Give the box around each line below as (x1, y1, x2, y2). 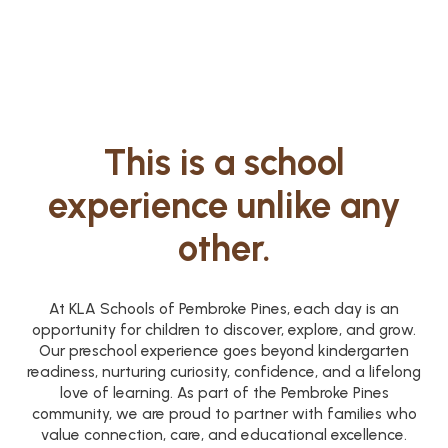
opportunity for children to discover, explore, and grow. (32, 319, 416, 339)
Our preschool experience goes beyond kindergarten (39, 340, 409, 360)
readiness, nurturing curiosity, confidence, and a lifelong (27, 361, 421, 381)
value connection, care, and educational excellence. (41, 424, 407, 444)
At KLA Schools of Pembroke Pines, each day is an (49, 298, 399, 318)
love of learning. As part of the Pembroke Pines (59, 382, 389, 402)
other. (177, 225, 271, 270)
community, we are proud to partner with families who (31, 403, 417, 423)
